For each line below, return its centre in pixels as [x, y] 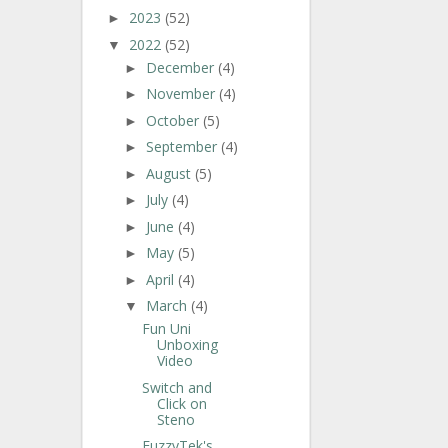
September [183, 147]
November [182, 94]
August [170, 173]
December [181, 67]
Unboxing [187, 345]
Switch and [176, 387]
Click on [181, 403]
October [174, 120]
